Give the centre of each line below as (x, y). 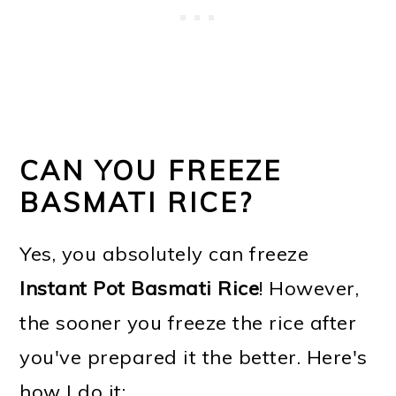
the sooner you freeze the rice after (188, 323)
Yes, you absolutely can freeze (164, 254)
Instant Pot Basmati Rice (140, 289)
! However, (309, 289)
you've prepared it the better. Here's (194, 358)
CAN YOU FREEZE (151, 171)
